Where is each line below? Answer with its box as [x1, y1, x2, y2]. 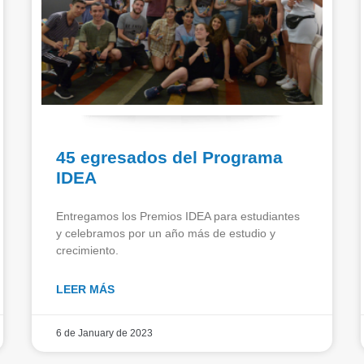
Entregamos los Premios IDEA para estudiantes [56, 209, 300, 223]
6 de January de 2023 [56, 327, 153, 339]
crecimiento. [56, 243, 119, 257]
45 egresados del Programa [56, 147, 283, 167]
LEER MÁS [56, 282, 115, 296]
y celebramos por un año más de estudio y [56, 226, 275, 240]
